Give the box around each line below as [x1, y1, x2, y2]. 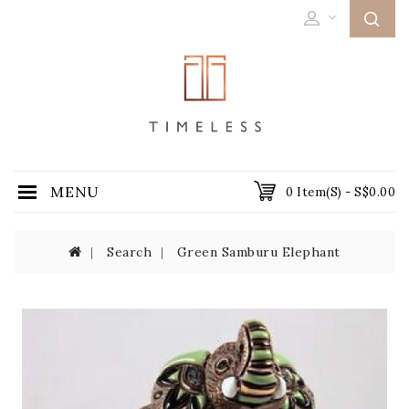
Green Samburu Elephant [176, 244, 341, 260]
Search [107, 244, 152, 260]
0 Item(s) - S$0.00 [286, 184, 395, 200]
